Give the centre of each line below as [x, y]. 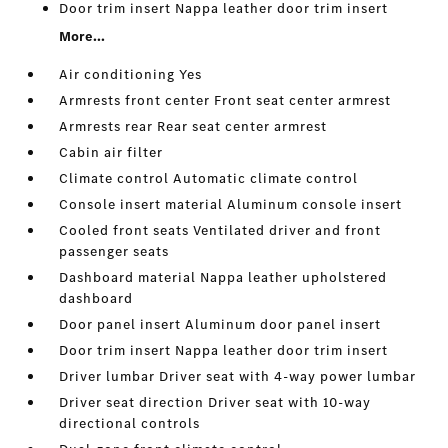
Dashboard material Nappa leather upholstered [223, 277]
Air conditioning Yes [131, 74]
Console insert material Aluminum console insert [231, 204]
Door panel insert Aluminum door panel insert [220, 324]
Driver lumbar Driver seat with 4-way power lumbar [238, 376]
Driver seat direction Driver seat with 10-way [215, 402]
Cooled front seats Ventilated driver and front [220, 230]
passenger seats [114, 251]
